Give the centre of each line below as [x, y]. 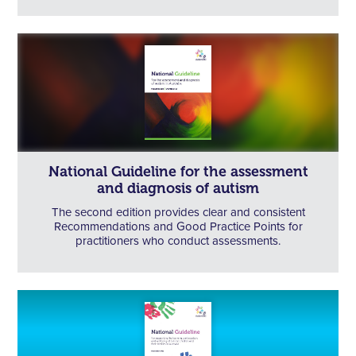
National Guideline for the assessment [178, 171]
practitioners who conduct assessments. [178, 241]
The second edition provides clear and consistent [178, 212]
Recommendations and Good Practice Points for [178, 226]
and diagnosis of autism [178, 188]
